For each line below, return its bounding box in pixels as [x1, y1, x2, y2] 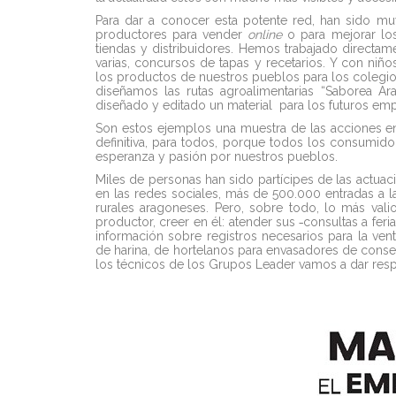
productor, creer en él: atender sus [95, 215, 300, 229]
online [247, 27, 283, 42]
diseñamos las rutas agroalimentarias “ [95, 84, 325, 98]
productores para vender [95, 27, 248, 42]
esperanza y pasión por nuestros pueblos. [95, 149, 338, 164]
